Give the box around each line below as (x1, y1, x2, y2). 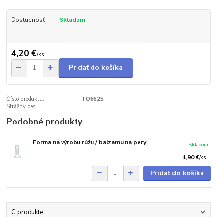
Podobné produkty (6, 115, 83, 127)
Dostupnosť (11, 15, 45, 24)
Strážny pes (6, 102, 36, 110)
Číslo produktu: (6, 95, 45, 103)
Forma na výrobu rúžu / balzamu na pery (33, 138, 147, 146)
